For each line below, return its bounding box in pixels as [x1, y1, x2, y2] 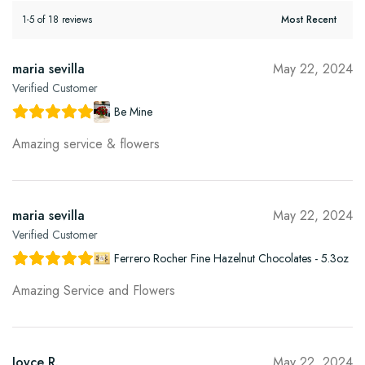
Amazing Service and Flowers [12, 281, 175, 301]
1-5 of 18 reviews [22, 12, 92, 28]
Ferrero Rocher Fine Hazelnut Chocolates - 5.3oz [114, 250, 349, 267]
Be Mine [114, 103, 152, 121]
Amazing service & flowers [12, 134, 160, 154]
